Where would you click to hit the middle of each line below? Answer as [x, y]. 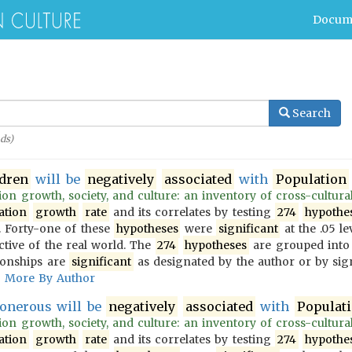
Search [312, 113]
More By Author [50, 278]
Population [311, 179]
